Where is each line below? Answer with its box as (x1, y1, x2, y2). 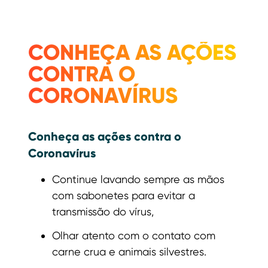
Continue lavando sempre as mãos (52, 172, 224, 185)
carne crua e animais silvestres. (52, 245, 206, 258)
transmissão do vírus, (52, 205, 154, 218)
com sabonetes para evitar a (52, 188, 195, 202)
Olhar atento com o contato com (52, 229, 215, 242)
